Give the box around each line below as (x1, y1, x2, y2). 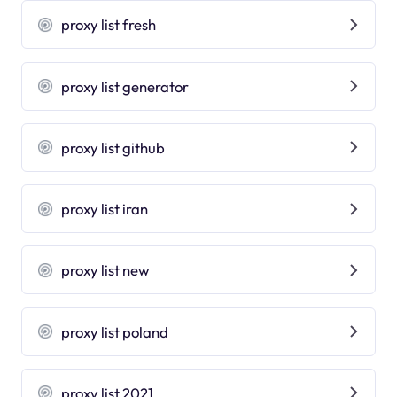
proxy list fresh (61, 15, 157, 35)
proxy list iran (61, 199, 149, 219)
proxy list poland (61, 322, 169, 341)
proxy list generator (61, 76, 190, 96)
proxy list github (61, 137, 166, 157)
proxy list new (61, 261, 151, 280)
